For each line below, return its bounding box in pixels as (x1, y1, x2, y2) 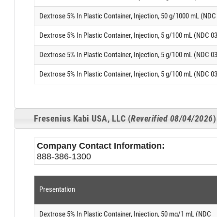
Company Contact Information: (36, 140, 165, 151)
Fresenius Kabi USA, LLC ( (33, 114, 131, 124)
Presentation (39, 185, 75, 194)
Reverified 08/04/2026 (131, 114, 213, 124)
